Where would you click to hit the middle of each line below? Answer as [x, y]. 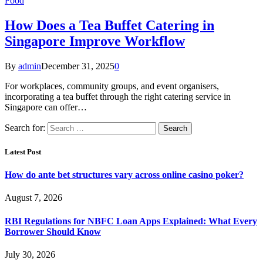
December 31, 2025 [78, 66]
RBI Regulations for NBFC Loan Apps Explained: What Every [131, 221]
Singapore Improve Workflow [95, 41]
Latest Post [23, 151]
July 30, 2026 [30, 254]
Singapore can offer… [46, 107]
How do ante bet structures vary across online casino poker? [124, 175]
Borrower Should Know [53, 231]
